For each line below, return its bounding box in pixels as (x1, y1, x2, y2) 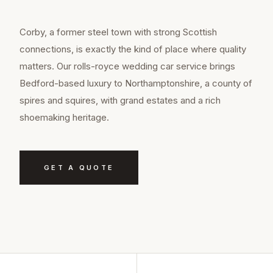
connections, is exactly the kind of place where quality (19, 43, 246, 55)
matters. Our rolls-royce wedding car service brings (19, 60, 235, 73)
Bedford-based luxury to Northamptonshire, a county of (19, 77, 252, 90)
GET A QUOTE (44, 163, 115, 172)
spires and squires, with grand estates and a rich (19, 94, 221, 107)
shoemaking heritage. (19, 112, 109, 124)
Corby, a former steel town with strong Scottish (19, 26, 217, 38)
